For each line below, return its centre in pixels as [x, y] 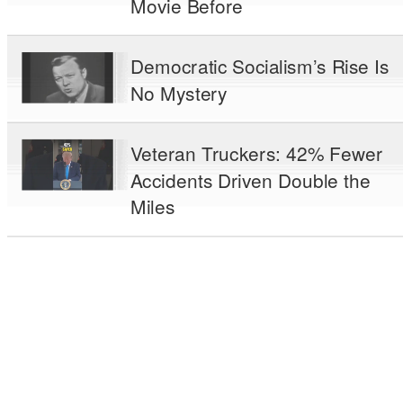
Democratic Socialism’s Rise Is [260, 66]
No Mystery [179, 92]
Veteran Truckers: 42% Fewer [257, 152]
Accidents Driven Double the [251, 179]
